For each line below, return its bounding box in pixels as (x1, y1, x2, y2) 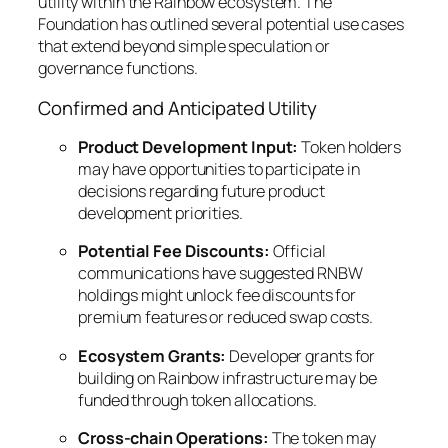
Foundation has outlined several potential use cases (38, 13, 404, 35)
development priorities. (78, 202, 243, 224)
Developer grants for (226, 344, 376, 367)
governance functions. (38, 57, 198, 79)
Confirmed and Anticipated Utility (38, 94, 317, 121)
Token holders (298, 136, 402, 158)
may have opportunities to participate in (78, 158, 360, 180)
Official (269, 240, 326, 263)
